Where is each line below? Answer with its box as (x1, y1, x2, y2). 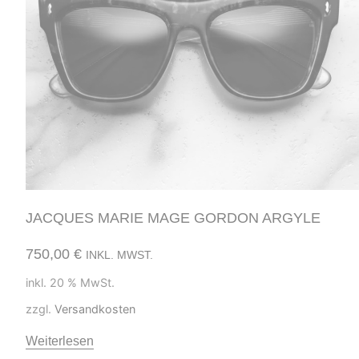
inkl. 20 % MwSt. (26, 276, 115, 290)
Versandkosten (54, 301, 135, 316)
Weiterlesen (26, 333, 94, 348)
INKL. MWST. (86, 248, 153, 262)
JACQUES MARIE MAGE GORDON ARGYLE (26, 210, 321, 227)
